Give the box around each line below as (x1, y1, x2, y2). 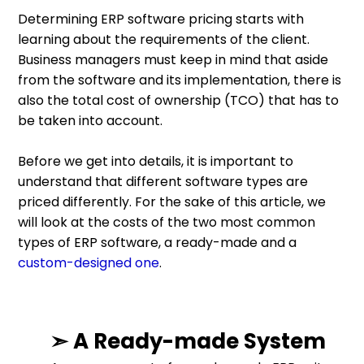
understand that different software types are (18, 172, 309, 192)
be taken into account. (18, 111, 167, 131)
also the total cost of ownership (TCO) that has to (18, 91, 340, 110)
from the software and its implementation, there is (18, 71, 342, 90)
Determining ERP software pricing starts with (18, 10, 305, 29)
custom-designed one (18, 253, 160, 273)
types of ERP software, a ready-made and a (18, 233, 297, 253)
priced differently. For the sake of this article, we (18, 193, 327, 212)
